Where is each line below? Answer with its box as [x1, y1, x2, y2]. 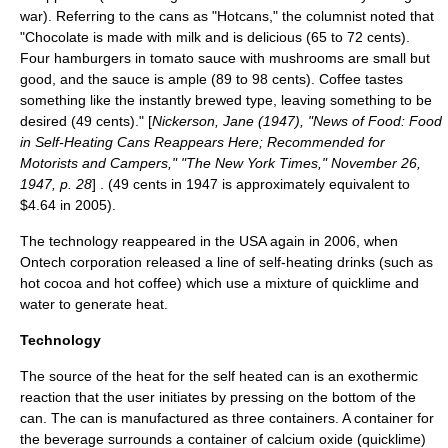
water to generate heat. [20, 296, 168, 312]
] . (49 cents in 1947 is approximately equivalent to [92, 176, 410, 192]
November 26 [331, 155, 417, 171]
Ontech [20, 254, 66, 270]
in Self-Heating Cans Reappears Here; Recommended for [20, 134, 385, 150]
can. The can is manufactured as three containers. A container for [20, 410, 434, 426]
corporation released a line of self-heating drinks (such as [66, 254, 433, 270]
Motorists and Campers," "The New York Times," [20, 155, 331, 171]
